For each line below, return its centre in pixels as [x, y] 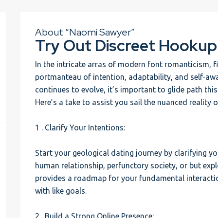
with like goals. [61, 191]
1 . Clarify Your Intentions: [80, 127]
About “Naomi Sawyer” [85, 32]
